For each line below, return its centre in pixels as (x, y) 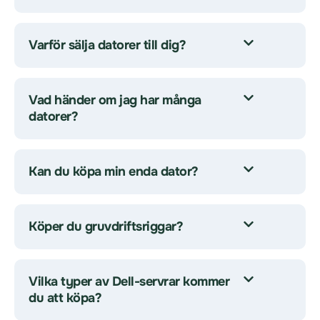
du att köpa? (65, 298)
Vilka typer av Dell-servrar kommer (129, 281)
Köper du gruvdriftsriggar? (106, 226)
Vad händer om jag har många (115, 100)
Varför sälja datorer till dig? (107, 45)
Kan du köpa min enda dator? (114, 171)
